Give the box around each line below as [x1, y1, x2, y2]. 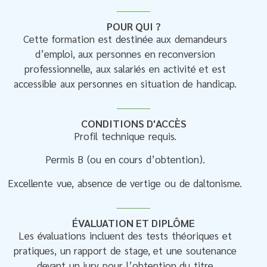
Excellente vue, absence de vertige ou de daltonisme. [8, 176, 243, 190]
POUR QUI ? [106, 18, 161, 33]
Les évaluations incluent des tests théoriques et [18, 229, 232, 243]
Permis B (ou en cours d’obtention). [45, 153, 206, 166]
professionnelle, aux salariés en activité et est [24, 61, 226, 75]
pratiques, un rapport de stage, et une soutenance [13, 244, 237, 257]
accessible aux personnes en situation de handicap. [13, 76, 237, 90]
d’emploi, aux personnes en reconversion [35, 46, 216, 60]
